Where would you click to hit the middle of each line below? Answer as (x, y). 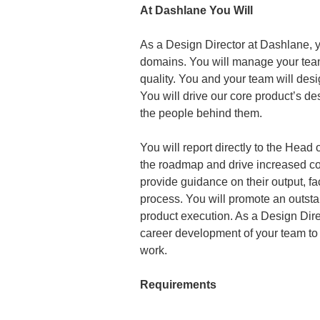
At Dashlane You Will (196, 10)
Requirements (178, 285)
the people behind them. (201, 113)
